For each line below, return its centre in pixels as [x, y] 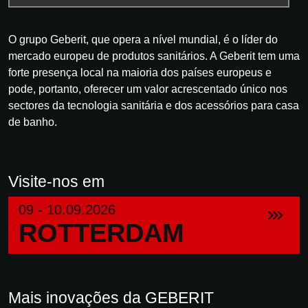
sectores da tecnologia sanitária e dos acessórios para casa [154, 105]
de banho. [33, 122]
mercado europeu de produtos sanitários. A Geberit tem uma [154, 56]
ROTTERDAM [101, 233]
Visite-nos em [56, 181]
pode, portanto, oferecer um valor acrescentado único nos [148, 89]
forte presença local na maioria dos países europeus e [140, 72]
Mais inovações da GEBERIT [111, 297]
